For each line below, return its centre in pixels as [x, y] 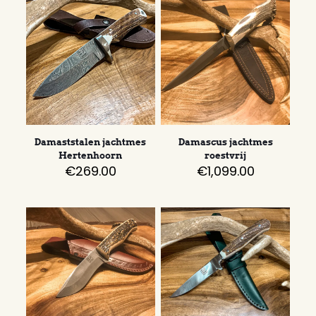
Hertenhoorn [91, 155]
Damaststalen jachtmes [91, 142]
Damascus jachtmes [225, 142]
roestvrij [225, 155]
